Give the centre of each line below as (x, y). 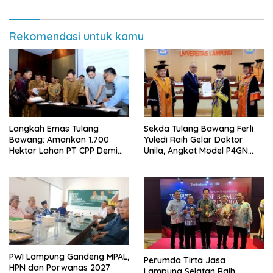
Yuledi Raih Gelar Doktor (193, 140)
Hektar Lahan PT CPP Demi (63, 151)
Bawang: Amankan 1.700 (59, 140)
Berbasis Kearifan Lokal (193, 162)
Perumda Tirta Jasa (185, 260)
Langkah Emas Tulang (54, 129)
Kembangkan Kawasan (57, 162)
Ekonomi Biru (36, 173)
